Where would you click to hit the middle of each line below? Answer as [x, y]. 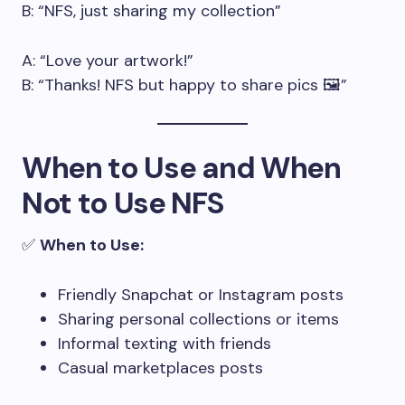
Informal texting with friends [165, 344]
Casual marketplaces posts [160, 368]
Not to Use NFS [123, 203]
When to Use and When [181, 168]
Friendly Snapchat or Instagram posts [201, 295]
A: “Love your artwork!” [108, 61]
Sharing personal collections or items [198, 319]
